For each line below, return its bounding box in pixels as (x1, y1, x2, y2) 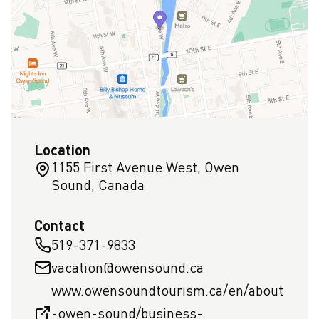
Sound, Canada (51, 176, 145, 194)
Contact (34, 216, 85, 234)
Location (34, 141, 90, 158)
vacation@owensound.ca (51, 258, 204, 276)
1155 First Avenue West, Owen (51, 158, 239, 176)
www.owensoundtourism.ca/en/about (51, 281, 283, 299)
